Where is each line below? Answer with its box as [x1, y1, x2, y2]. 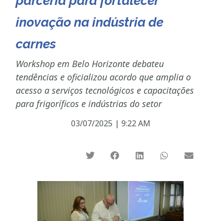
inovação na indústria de [16, 14, 164, 30]
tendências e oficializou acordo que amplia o [16, 71, 191, 83]
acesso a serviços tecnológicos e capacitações [16, 84, 194, 96]
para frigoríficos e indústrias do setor [16, 97, 162, 110]
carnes [16, 36, 56, 51]
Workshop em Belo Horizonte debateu [16, 57, 164, 70]
